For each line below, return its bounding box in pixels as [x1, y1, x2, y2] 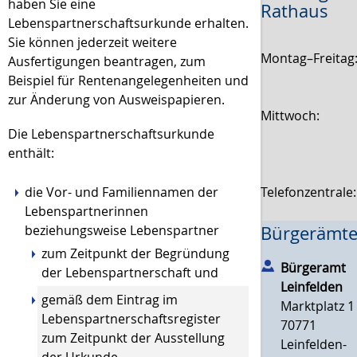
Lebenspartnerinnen [25, 202, 148, 220]
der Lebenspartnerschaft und [41, 263, 218, 281]
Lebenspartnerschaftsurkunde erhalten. [8, 14, 249, 33]
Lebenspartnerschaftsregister [41, 309, 221, 328]
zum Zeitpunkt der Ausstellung [41, 328, 225, 347]
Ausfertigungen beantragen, [8, 53, 180, 71]
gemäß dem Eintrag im [41, 290, 178, 308]
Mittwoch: [261, 106, 320, 124]
